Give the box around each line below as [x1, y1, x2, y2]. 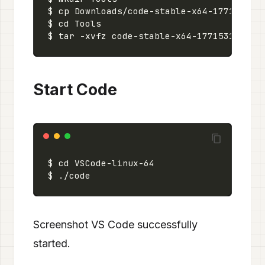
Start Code [33, 80, 117, 99]
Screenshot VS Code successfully [33, 218, 198, 231]
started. [33, 237, 70, 250]
